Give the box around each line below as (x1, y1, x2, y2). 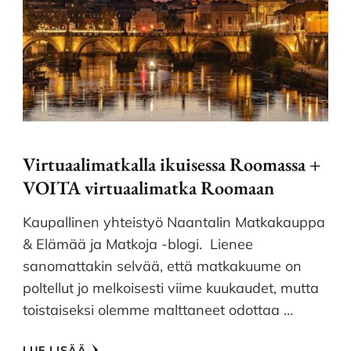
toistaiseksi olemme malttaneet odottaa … (23, 300, 293, 319)
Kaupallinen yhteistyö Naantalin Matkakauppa (23, 212, 325, 231)
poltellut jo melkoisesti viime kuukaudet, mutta (23, 278, 319, 297)
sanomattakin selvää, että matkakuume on (23, 256, 302, 275)
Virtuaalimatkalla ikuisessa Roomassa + (23, 151, 320, 176)
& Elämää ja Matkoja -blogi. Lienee (23, 234, 253, 253)
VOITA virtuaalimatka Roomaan (23, 175, 274, 200)
